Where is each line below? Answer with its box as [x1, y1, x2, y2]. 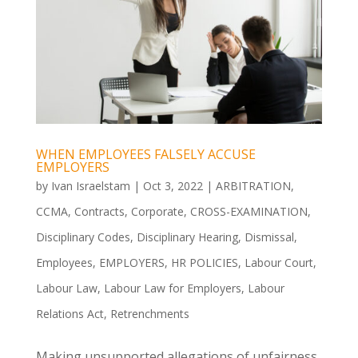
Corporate [130, 203, 184, 219]
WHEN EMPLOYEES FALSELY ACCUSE [35, 145, 256, 163]
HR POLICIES [170, 254, 238, 270]
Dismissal [244, 229, 294, 245]
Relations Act [35, 305, 104, 321]
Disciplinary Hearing [136, 229, 238, 245]
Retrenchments [109, 305, 189, 321]
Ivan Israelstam [50, 177, 130, 193]
